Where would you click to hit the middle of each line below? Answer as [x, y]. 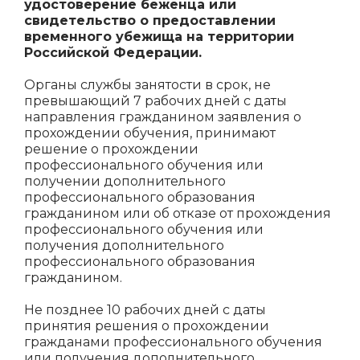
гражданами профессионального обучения [173, 342]
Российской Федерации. [113, 53]
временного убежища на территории [159, 37]
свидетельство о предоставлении [150, 20]
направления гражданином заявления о [163, 117]
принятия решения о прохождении [147, 326]
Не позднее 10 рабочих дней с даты [145, 310]
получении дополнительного [125, 181]
